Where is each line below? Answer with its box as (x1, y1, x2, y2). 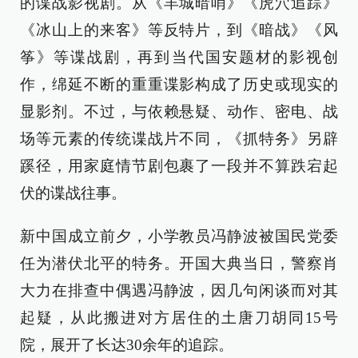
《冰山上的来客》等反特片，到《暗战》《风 (20, 22, 338, 38)
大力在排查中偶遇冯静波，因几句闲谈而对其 (20, 282, 338, 299)
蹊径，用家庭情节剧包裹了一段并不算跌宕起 (20, 157, 338, 174)
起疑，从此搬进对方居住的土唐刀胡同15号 (20, 309, 338, 326)
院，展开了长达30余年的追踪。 (20, 336, 233, 353)
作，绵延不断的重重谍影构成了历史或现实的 (20, 76, 338, 93)
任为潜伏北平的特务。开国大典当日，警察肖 (20, 255, 338, 272)
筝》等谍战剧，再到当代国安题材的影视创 (20, 49, 338, 66)
